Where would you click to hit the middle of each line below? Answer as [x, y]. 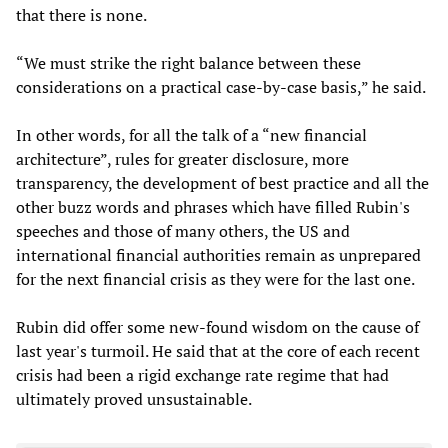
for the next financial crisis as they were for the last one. [215, 278]
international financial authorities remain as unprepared [218, 254]
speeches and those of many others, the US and [183, 230]
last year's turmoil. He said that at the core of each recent [218, 350]
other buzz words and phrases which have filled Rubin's [213, 206]
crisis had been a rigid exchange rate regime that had [202, 374]
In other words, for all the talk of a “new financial [191, 134]
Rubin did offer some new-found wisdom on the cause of [217, 326]
